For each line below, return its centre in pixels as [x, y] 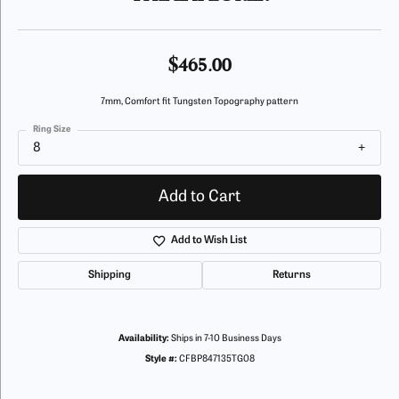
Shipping [110, 276]
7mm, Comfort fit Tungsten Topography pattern [199, 102]
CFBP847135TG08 [216, 360]
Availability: [143, 339]
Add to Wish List [208, 241]
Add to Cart [199, 198]
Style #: [161, 360]
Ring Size [52, 130]
